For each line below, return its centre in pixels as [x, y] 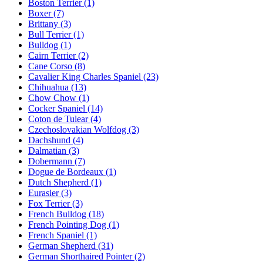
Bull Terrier [51, 34]
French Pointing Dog [68, 224]
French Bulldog [58, 214]
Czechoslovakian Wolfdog [78, 129]
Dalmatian [48, 150]
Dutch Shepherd [60, 182]
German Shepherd [63, 245]
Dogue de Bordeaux [67, 171]
